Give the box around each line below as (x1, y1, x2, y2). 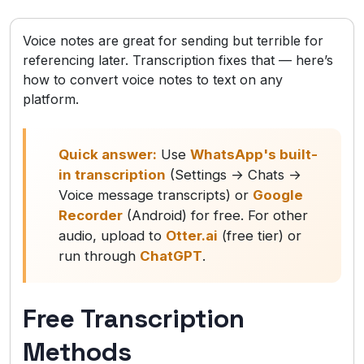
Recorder (58, 207, 123, 224)
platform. (23, 91, 79, 108)
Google (253, 187, 303, 204)
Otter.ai (166, 227, 218, 245)
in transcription (58, 167, 166, 184)
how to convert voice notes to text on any (23, 71, 283, 89)
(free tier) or (218, 227, 301, 245)
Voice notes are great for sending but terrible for (23, 32, 323, 50)
